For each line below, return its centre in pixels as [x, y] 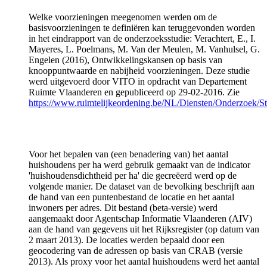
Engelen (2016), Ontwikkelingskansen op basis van [125, 60]
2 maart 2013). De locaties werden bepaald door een [127, 240]
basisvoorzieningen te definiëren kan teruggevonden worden [142, 27]
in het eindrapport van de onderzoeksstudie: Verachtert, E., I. [142, 38]
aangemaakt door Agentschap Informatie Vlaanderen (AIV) [140, 218]
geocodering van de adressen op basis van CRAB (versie [136, 250]
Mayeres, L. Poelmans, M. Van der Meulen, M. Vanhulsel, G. [144, 49]
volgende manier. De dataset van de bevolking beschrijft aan [142, 186]
